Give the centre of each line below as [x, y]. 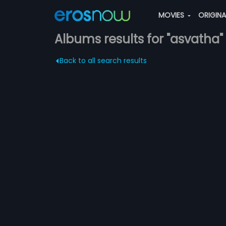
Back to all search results [103, 61]
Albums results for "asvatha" [138, 39]
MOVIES [172, 15]
